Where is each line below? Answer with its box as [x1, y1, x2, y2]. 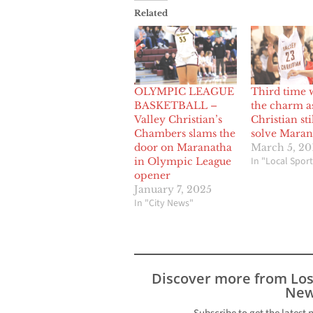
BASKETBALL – [134, 99, 217, 112]
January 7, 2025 [134, 183, 212, 196]
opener [134, 169, 170, 182]
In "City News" [134, 196, 194, 211]
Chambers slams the [134, 127, 235, 140]
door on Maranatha [134, 141, 232, 154]
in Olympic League [134, 155, 231, 168]
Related [134, 8, 168, 19]
